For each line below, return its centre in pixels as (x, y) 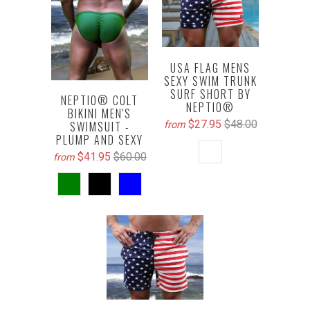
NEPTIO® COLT (100, 100)
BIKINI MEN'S (100, 113)
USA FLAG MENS (210, 67)
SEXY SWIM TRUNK (210, 81)
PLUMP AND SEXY (100, 139)
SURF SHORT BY (210, 94)
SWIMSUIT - (100, 126)
